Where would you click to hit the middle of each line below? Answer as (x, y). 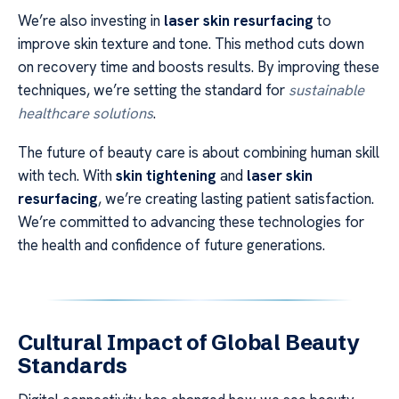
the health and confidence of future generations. (171, 245)
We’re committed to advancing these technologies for (191, 222)
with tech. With (67, 176)
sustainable (326, 90)
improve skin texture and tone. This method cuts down (191, 43)
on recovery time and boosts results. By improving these (199, 66)
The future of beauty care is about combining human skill (199, 153)
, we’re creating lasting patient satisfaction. (236, 199)
